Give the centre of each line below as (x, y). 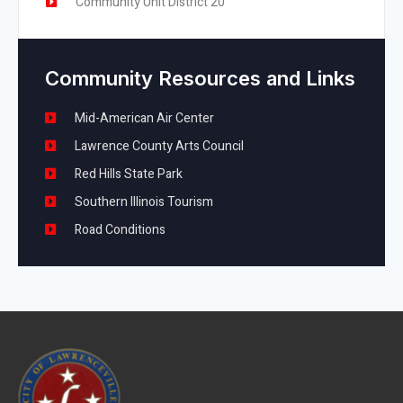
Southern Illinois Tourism (143, 201)
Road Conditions (120, 229)
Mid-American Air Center (144, 118)
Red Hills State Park (128, 174)
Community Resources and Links (200, 78)
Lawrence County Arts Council (159, 146)
